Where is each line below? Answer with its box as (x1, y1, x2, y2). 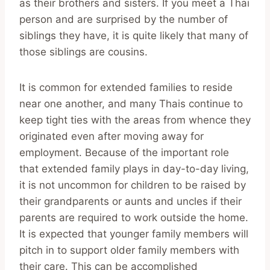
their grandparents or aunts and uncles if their (19, 195, 242, 207)
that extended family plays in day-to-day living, (19, 162, 249, 175)
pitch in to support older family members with (19, 243, 239, 256)
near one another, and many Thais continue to (19, 97, 243, 110)
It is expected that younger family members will (19, 227, 248, 240)
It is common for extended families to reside (19, 81, 233, 93)
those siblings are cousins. (19, 45, 148, 58)
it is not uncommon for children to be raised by (19, 178, 246, 191)
